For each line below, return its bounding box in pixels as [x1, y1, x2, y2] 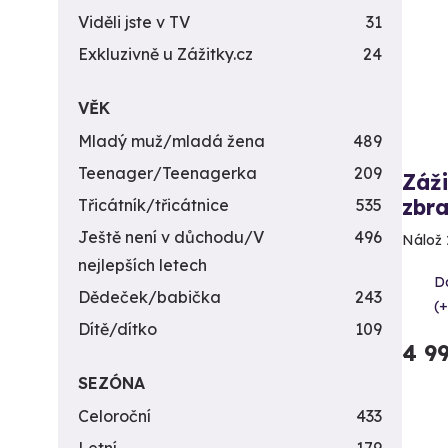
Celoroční [78, 406, 151, 426]
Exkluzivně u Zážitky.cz [78, 44, 253, 64]
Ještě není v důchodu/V [78, 227, 264, 247]
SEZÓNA [78, 373, 145, 393]
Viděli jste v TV [78, 12, 190, 32]
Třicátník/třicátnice [78, 195, 229, 215]
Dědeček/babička [78, 287, 221, 307]
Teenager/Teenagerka [78, 163, 257, 183]
